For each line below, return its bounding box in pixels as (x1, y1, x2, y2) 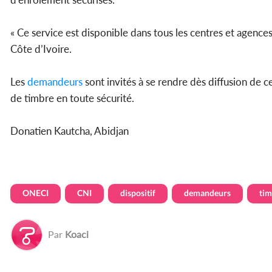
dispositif (120, 187, 155, 198)
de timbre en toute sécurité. (10, 91, 134, 104)
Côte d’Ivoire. (10, 42, 72, 55)
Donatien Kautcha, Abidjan (10, 124, 131, 137)
